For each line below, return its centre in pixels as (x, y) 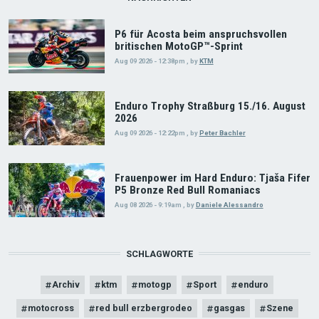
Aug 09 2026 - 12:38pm (150, 61)
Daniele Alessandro (229, 204)
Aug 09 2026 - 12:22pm (150, 132)
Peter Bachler (222, 132)
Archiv (66, 284)
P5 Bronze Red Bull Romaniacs (187, 190)
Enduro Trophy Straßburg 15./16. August (210, 106)
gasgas (229, 308)
